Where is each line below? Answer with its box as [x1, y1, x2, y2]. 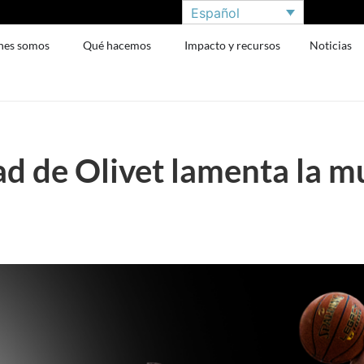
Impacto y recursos [184, 38, 281, 52]
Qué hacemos [83, 38, 152, 52]
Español [191, 4, 240, 21]
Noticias [310, 38, 353, 52]
